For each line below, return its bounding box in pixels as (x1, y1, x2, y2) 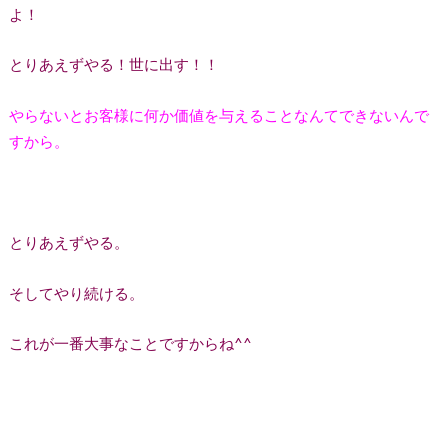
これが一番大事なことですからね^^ (8, 334, 252, 353)
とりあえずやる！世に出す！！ (8, 55, 219, 74)
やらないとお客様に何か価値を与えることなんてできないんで (8, 106, 429, 125)
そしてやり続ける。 (8, 283, 144, 302)
